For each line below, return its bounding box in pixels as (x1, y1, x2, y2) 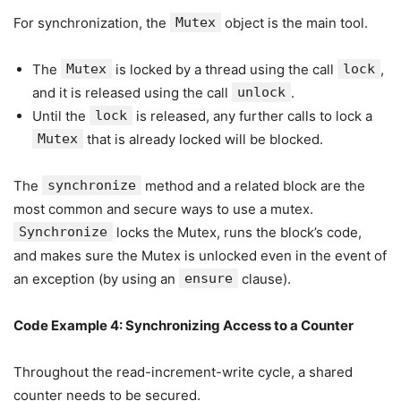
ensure (184, 270, 233, 286)
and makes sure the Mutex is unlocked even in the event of (13, 247, 387, 264)
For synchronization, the (13, 14, 170, 31)
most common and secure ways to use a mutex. (13, 200, 313, 218)
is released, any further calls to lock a (132, 107, 372, 124)
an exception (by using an (13, 270, 179, 287)
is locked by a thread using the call (112, 61, 337, 78)
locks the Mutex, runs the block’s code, (113, 224, 362, 241)
